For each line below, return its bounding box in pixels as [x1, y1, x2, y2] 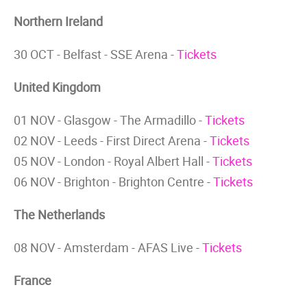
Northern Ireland [14, 13, 103, 29]
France [14, 272, 51, 288]
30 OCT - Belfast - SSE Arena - [14, 46, 177, 62]
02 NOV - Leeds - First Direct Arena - [14, 132, 210, 149]
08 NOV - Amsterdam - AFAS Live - [14, 239, 202, 256]
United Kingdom [14, 79, 101, 95]
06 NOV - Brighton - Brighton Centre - [14, 173, 213, 190]
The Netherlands [14, 206, 105, 223]
